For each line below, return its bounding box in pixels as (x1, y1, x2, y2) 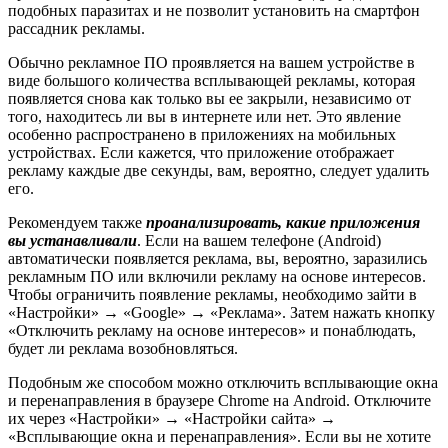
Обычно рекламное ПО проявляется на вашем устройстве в (8, 54, 415, 72)
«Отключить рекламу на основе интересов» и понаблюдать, (8, 322, 416, 340)
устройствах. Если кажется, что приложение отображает (8, 144, 394, 162)
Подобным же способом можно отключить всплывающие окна (8, 374, 438, 392)
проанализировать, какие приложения (146, 214, 420, 232)
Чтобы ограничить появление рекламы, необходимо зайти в (8, 286, 417, 304)
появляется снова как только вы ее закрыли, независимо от (8, 90, 411, 108)
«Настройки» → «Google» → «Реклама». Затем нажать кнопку (8, 304, 435, 322)
